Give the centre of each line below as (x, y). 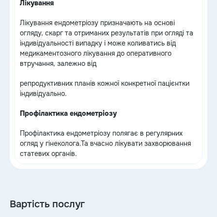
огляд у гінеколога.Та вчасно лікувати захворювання (105, 143)
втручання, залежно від (59, 63)
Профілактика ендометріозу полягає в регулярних (101, 133)
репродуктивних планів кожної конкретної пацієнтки (105, 83)
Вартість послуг (47, 204)
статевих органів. (48, 154)
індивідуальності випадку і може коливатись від (98, 43)
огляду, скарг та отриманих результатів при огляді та (107, 33)
